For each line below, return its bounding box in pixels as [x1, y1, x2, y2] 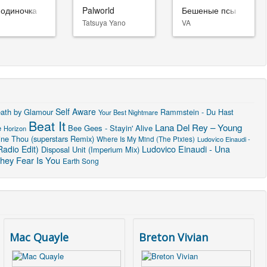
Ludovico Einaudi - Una [142, 142, 230, 155]
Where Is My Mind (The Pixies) [97, 133, 195, 144]
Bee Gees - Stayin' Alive [68, 122, 153, 133]
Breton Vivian [139, 229, 209, 244]
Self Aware [55, 105, 96, 117]
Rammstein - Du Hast [160, 105, 234, 117]
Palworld [82, 4, 114, 16]
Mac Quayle [10, 229, 69, 244]
